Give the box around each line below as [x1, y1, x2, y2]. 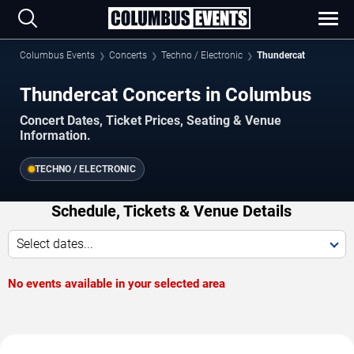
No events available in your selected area [8, 276, 225, 291]
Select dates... [17, 235, 93, 251]
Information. [20, 127, 91, 143]
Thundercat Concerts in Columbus [20, 83, 311, 106]
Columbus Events [20, 50, 95, 61]
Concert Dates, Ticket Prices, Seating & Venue [20, 112, 281, 128]
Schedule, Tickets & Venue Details [51, 201, 292, 220]
